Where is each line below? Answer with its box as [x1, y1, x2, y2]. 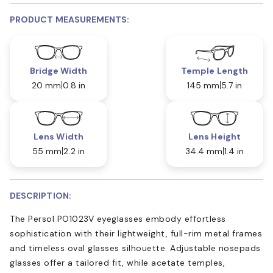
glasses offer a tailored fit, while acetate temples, [10, 257, 225, 268]
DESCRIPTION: [10, 190, 71, 201]
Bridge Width [29, 65, 88, 76]
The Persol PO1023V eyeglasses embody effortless [10, 213, 226, 224]
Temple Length [181, 65, 248, 76]
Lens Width [34, 130, 83, 142]
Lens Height [188, 130, 241, 142]
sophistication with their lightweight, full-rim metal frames [10, 227, 262, 239]
